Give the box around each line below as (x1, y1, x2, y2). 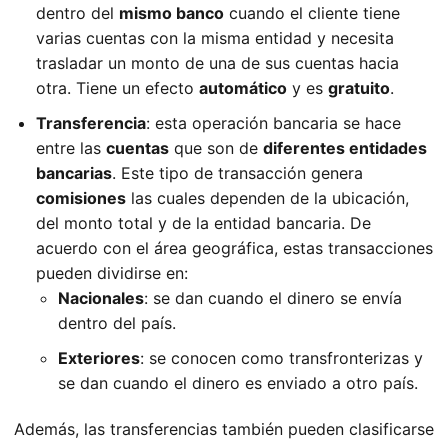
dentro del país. (58, 313, 176, 334)
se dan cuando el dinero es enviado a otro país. (58, 373, 418, 394)
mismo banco (119, 3, 224, 24)
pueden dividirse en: (36, 263, 188, 284)
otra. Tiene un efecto (36, 78, 199, 99)
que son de (169, 138, 263, 159)
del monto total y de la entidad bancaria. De (36, 213, 371, 234)
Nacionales (58, 288, 144, 309)
